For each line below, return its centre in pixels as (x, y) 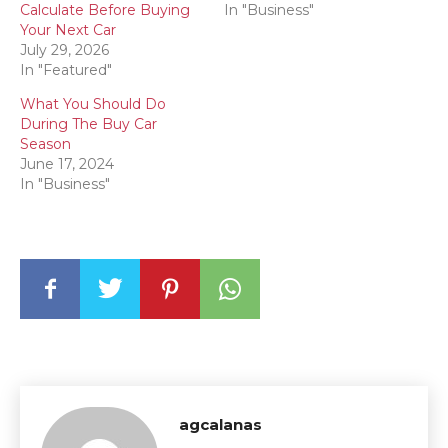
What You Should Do (93, 104)
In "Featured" (66, 70)
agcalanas (220, 424)
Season (45, 144)
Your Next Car (68, 30)
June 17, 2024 (67, 164)
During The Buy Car (88, 124)
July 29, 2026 (64, 50)
